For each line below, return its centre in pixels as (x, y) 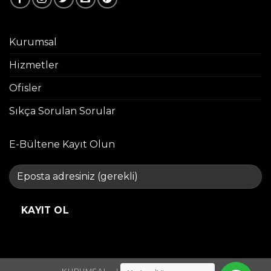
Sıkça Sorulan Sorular (62, 111)
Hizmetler (34, 65)
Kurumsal (33, 42)
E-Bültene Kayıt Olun (62, 144)
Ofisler (25, 88)
